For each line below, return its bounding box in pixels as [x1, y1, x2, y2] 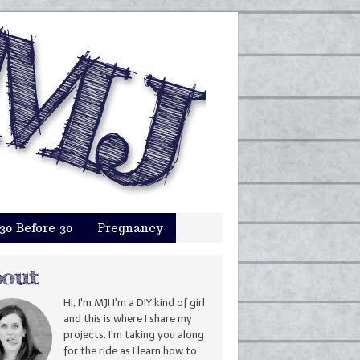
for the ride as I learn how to [63, 345, 197, 357]
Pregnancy [97, 221, 163, 235]
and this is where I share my [63, 313, 192, 325]
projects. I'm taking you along [63, 329, 204, 341]
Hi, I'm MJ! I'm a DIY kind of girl [63, 297, 205, 309]
